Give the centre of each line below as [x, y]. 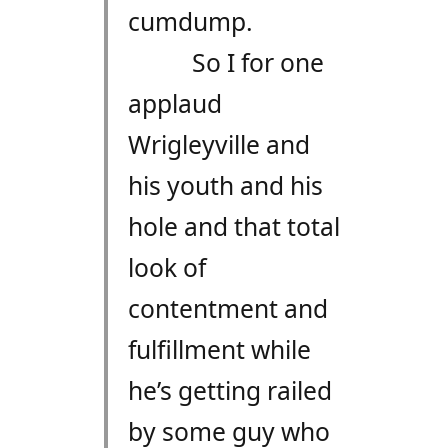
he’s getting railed [229, 391]
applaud [174, 104]
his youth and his [225, 186]
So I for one [257, 63]
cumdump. [190, 22]
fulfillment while [219, 350]
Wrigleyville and [218, 145]
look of [166, 268]
